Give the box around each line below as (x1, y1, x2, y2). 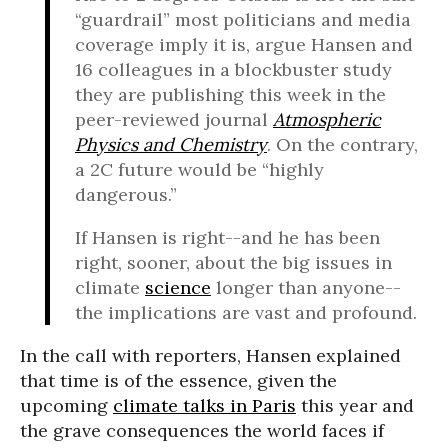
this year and (296, 394, 414, 417)
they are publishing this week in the (75, 83, 386, 106)
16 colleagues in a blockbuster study (75, 58, 392, 81)
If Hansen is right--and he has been (75, 226, 380, 249)
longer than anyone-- (211, 276, 401, 299)
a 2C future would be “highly (75, 158, 324, 181)
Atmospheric (273, 108, 381, 131)
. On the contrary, (267, 133, 418, 156)
